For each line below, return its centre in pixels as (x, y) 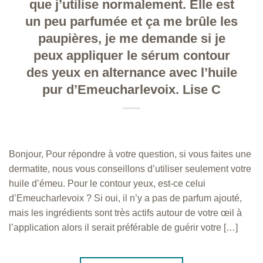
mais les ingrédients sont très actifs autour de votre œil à (125, 213)
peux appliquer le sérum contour (131, 55)
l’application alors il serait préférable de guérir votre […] (123, 227)
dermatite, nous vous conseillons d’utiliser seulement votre (130, 168)
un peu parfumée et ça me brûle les (131, 21)
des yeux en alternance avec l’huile (131, 72)
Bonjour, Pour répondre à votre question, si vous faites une (130, 154)
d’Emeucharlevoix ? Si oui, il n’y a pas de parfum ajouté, (125, 198)
